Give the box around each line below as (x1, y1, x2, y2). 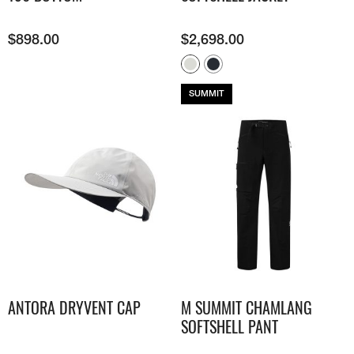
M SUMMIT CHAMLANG (181, 296, 312, 320)
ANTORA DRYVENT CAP (8, 296, 141, 320)
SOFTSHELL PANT (181, 314, 278, 339)
